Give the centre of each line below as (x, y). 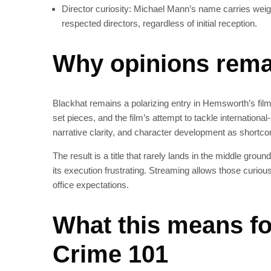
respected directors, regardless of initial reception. (159, 23)
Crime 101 (110, 254)
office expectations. (91, 185)
